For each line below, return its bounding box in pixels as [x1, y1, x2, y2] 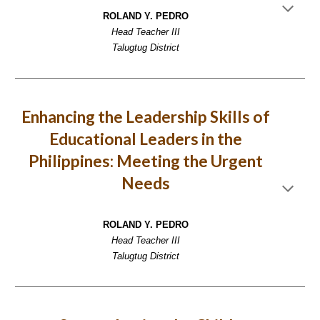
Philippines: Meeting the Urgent [29, 151, 263, 171]
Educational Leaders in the [49, 129, 242, 149]
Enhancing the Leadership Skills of [21, 107, 270, 126]
